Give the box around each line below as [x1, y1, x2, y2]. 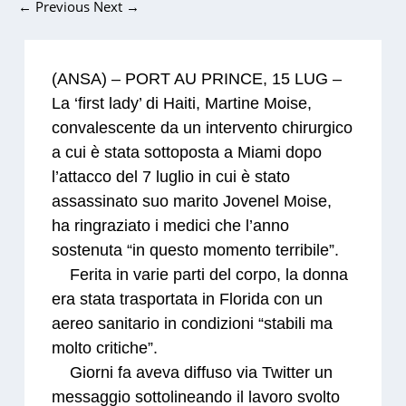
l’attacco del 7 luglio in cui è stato [52, 168, 291, 187]
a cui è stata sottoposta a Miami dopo [52, 143, 323, 162]
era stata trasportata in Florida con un [52, 290, 324, 309]
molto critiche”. [52, 339, 159, 358]
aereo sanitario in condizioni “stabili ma [52, 314, 333, 333]
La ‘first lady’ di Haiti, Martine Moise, [52, 94, 313, 113]
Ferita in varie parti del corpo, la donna [52, 266, 349, 285]
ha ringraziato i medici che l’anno [52, 217, 290, 236]
